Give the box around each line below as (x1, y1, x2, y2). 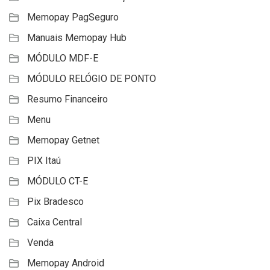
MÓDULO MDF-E (27, 52, 98, 64)
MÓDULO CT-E (27, 175, 88, 187)
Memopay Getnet (27, 134, 99, 146)
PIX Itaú (27, 155, 61, 167)
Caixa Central (27, 216, 82, 228)
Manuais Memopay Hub (27, 32, 127, 44)
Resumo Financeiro (27, 93, 108, 105)
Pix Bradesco (27, 196, 84, 208)
